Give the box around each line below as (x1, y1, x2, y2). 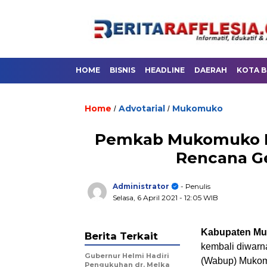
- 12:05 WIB (179, 193, 218, 202)
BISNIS (110, 66, 135, 74)
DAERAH (194, 66, 227, 74)
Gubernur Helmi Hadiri (85, 252, 169, 260)
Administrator (113, 182, 169, 191)
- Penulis (179, 182, 210, 191)
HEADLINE (145, 66, 185, 74)
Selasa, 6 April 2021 (113, 193, 179, 202)
